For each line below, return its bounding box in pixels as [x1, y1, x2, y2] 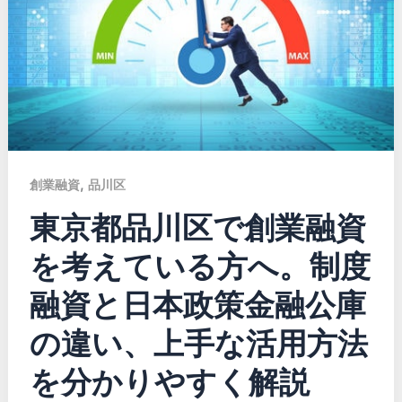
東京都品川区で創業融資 [29, 208, 366, 246]
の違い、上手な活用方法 [29, 324, 368, 362]
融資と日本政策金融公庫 [29, 285, 366, 323]
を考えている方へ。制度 [29, 247, 371, 284]
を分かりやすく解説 [29, 363, 310, 400]
